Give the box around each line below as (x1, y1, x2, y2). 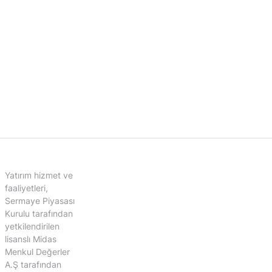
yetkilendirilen (5, 221, 60, 232)
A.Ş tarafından (5, 259, 62, 270)
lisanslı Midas (5, 234, 57, 245)
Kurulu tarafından (5, 208, 73, 219)
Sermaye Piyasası (5, 195, 75, 206)
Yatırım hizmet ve (5, 170, 73, 181)
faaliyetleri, (5, 183, 49, 194)
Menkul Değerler (5, 246, 70, 257)
